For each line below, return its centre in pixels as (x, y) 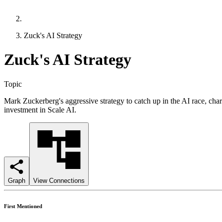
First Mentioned (23, 206)
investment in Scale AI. (40, 110)
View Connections (59, 180)
